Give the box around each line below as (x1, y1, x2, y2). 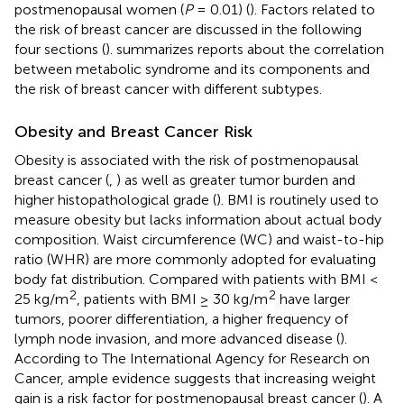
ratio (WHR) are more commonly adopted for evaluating (14, 250, 376, 268)
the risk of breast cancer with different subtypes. (14, 79, 322, 97)
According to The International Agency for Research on (14, 349, 370, 367)
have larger (276, 289, 350, 308)
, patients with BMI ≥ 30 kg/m (77, 289, 268, 308)
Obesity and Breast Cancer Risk (14, 121, 252, 142)
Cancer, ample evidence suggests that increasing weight (14, 369, 376, 387)
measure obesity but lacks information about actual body (14, 210, 381, 228)
